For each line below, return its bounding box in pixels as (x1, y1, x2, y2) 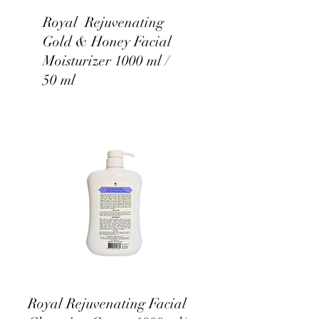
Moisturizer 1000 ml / (43, 52, 169, 70)
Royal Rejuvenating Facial (28, 295, 187, 313)
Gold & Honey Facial (43, 33, 172, 51)
